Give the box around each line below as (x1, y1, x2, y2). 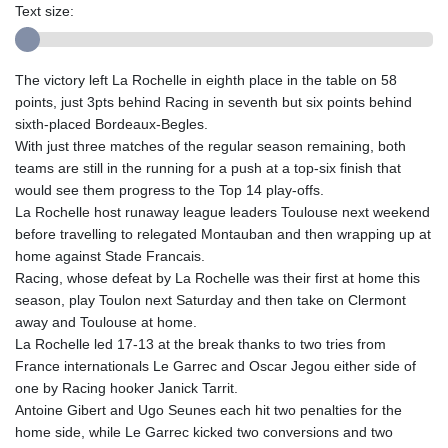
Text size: (15, 3, 74, 20)
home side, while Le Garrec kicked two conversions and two (15, 424, 393, 441)
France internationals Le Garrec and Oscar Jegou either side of (15, 358, 416, 375)
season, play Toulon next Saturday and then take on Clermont (15, 292, 406, 309)
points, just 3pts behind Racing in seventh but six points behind (15, 94, 412, 111)
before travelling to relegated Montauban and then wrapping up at (15, 226, 431, 243)
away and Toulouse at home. (15, 314, 197, 331)
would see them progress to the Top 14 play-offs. (15, 182, 324, 199)
